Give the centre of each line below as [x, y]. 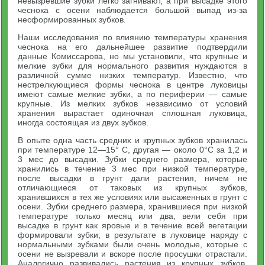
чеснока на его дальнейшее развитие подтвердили [132, 47]
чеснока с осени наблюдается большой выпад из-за [132, 10]
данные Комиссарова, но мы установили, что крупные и [132, 56]
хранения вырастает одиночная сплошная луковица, [132, 113]
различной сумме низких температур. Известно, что [132, 75]
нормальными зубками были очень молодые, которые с [132, 244]
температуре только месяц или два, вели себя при [132, 216]
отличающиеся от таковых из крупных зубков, [132, 188]
